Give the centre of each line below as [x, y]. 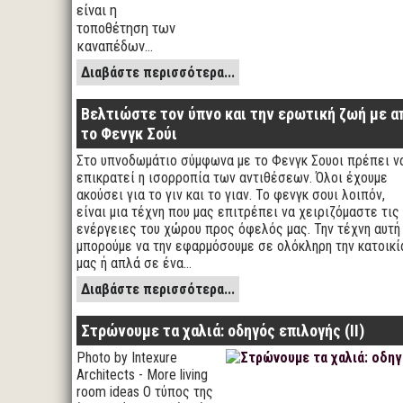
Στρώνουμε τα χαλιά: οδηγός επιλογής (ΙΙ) [223, 331]
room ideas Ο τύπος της [145, 392]
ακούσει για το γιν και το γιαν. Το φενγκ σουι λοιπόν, [231, 195]
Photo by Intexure [127, 358]
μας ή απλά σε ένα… [134, 263]
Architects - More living [142, 375]
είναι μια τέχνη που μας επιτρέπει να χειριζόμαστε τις [238, 212]
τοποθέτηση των [126, 28]
